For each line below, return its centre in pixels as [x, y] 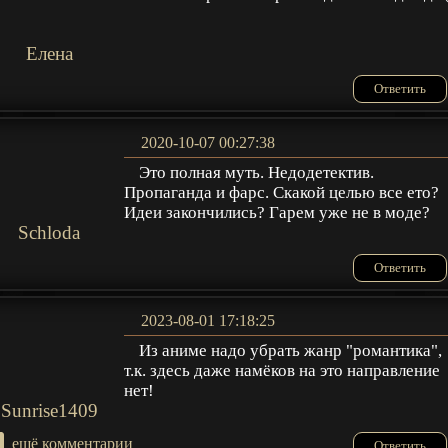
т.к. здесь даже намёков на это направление [282, 371]
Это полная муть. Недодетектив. [257, 172]
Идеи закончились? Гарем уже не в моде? [277, 212]
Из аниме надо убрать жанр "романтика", [291, 351]
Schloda [49, 232]
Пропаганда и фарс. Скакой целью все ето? [282, 192]
